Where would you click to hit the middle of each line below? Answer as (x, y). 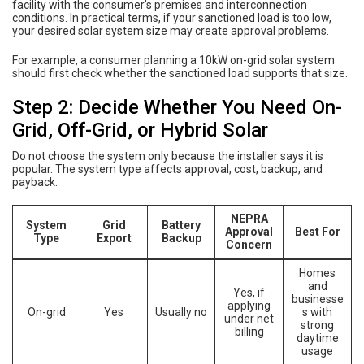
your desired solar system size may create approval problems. (171, 30)
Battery (181, 225)
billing (249, 331)
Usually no (181, 312)
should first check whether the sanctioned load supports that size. (180, 73)
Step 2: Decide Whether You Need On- (177, 107)
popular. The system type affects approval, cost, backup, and (167, 169)
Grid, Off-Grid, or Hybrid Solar (140, 130)
